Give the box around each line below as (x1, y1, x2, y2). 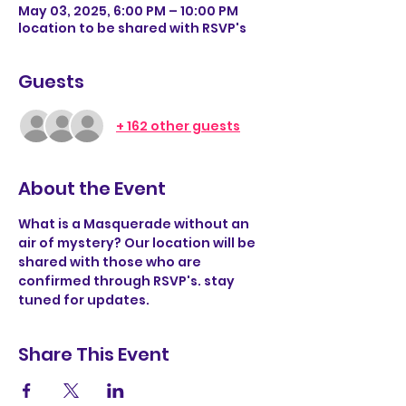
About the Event (18, 176, 166, 201)
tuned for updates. (18, 291, 152, 309)
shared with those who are (18, 253, 204, 271)
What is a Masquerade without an (18, 215, 252, 233)
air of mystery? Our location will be (18, 234, 258, 252)
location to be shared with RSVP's (18, 19, 246, 37)
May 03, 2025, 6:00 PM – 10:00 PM (18, 2, 238, 20)
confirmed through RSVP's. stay (18, 272, 237, 290)
